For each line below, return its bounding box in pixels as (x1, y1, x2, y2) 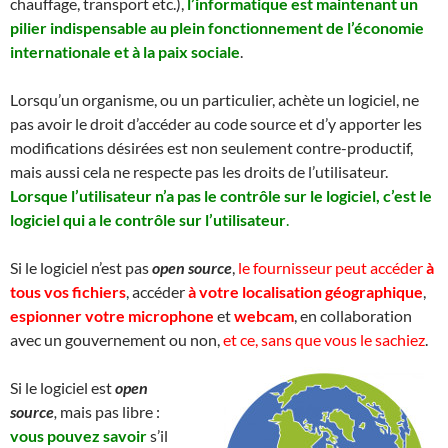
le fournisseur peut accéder (238, 257, 423, 277)
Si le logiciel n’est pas (10, 257, 152, 277)
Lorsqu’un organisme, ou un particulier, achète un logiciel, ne (10, 89, 419, 109)
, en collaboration (294, 305, 412, 325)
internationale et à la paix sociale (10, 41, 240, 61)
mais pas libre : (60, 401, 160, 421)
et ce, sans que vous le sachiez (223, 329, 425, 349)
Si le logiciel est (10, 377, 115, 397)
